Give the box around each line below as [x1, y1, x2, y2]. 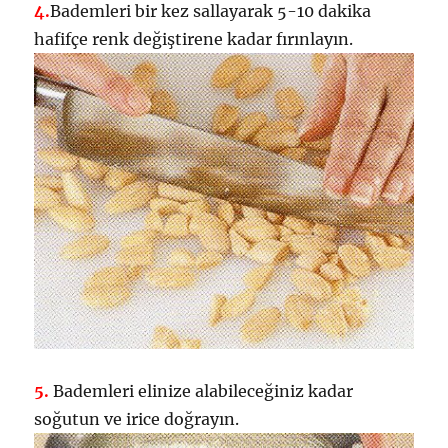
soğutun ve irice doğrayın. [34, 409, 240, 430]
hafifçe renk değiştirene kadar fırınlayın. [34, 29, 354, 50]
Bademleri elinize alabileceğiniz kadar [49, 381, 354, 402]
